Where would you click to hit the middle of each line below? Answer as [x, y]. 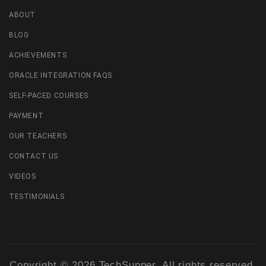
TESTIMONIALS [37, 197]
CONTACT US [34, 156]
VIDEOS [23, 176]
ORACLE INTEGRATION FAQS [61, 75]
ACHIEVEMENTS [38, 55]
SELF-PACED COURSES [49, 96]
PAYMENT [26, 116]
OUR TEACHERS [38, 136]
